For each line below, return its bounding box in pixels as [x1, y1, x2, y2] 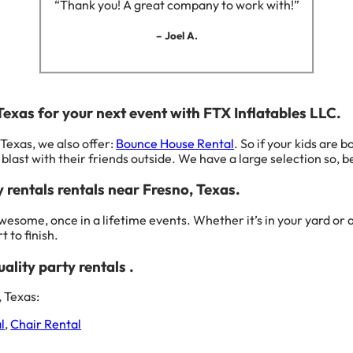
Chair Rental [10, 316, 82, 333]
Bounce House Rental [116, 135, 235, 151]
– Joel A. [155, 28, 198, 42]
